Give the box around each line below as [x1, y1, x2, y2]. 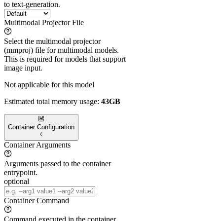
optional [4, 177, 29, 185]
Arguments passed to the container [4, 159, 111, 168]
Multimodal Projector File [4, 18, 84, 27]
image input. [4, 64, 42, 73]
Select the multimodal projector [4, 37, 101, 46]
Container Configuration [8, 123, 74, 131]
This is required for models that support [4, 55, 126, 64]
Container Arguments [4, 140, 71, 149]
